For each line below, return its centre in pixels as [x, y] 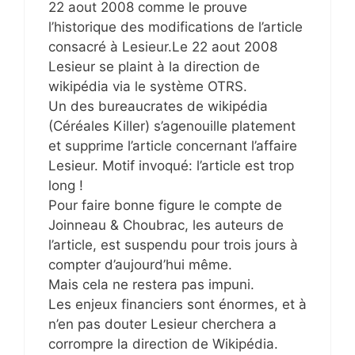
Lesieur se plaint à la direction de [154, 66]
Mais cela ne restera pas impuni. [151, 284]
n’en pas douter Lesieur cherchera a [162, 324]
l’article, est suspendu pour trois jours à [173, 244]
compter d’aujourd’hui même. [140, 264]
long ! [66, 185]
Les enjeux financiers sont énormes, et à [177, 304]
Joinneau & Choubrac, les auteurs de [166, 225]
